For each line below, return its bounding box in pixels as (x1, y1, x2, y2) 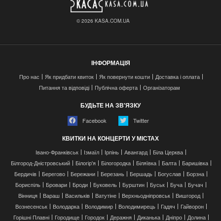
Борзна (186, 169, 204, 178)
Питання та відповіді (39, 83, 89, 91)
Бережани (71, 169, 95, 178)
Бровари (46, 180, 67, 188)
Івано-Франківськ (36, 147, 78, 156)
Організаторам (143, 83, 180, 91)
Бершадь (130, 169, 152, 178)
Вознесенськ (15, 202, 47, 210)
